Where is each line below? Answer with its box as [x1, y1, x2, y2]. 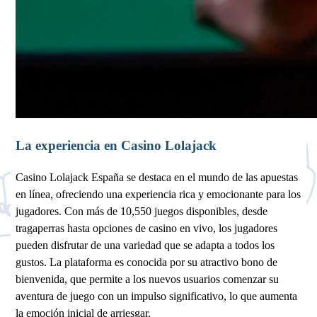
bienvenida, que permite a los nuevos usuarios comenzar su [16, 273, 279, 286]
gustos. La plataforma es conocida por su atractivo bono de [16, 256, 278, 269]
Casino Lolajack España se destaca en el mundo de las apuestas [16, 171, 299, 184]
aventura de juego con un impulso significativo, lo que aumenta [16, 290, 298, 303]
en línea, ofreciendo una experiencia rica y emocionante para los [16, 188, 301, 201]
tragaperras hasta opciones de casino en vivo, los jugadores [16, 222, 278, 235]
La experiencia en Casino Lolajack [16, 138, 217, 154]
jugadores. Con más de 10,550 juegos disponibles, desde [16, 205, 268, 218]
